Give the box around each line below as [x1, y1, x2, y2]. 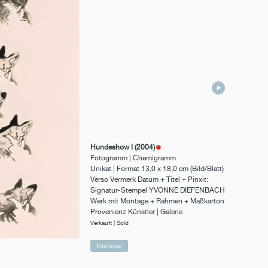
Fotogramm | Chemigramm [90, 154, 176, 162]
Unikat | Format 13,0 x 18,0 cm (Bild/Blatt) [90, 165, 224, 173]
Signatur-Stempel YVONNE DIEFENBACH [90, 186, 225, 194]
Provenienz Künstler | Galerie [90, 208, 182, 216]
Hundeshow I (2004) [90, 143, 155, 151]
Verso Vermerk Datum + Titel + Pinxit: [90, 175, 208, 184]
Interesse [96, 242, 122, 249]
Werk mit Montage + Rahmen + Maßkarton [90, 197, 224, 205]
